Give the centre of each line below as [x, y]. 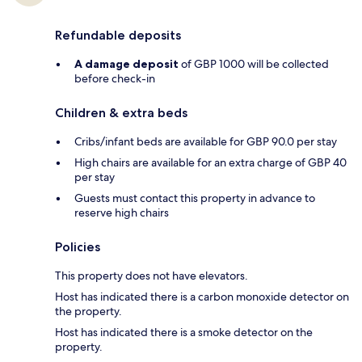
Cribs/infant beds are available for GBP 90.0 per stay [206, 142]
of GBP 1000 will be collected [254, 64]
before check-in [115, 79]
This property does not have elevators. [152, 276]
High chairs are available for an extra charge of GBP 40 [210, 163]
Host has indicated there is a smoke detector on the [184, 333]
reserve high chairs [122, 213]
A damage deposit [126, 64]
